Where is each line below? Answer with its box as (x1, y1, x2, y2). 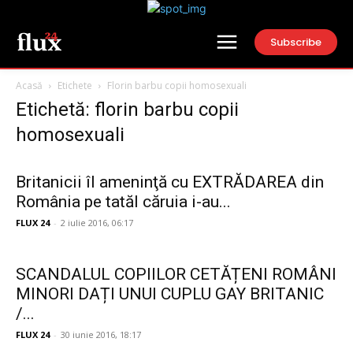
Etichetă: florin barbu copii (16, 98, 239, 121)
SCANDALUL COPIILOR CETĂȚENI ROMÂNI (16, 265, 336, 284)
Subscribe (270, 34, 321, 50)
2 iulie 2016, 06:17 (61, 217, 133, 229)
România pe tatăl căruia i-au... (16, 192, 231, 211)
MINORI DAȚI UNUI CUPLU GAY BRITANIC (16, 284, 324, 303)
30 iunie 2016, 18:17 (61, 329, 141, 340)
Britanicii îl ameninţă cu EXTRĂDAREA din (16, 173, 324, 191)
